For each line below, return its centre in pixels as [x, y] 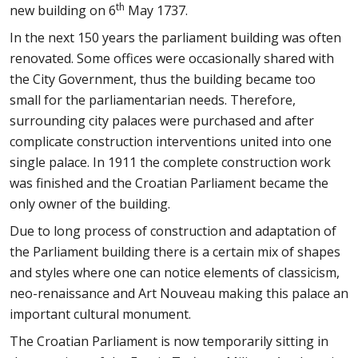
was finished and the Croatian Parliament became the [169, 183]
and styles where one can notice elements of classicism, [175, 272]
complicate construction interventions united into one [171, 141]
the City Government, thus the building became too [163, 79]
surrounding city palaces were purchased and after [162, 121]
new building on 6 [63, 10]
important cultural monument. [100, 314]
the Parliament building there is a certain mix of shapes [175, 252]
